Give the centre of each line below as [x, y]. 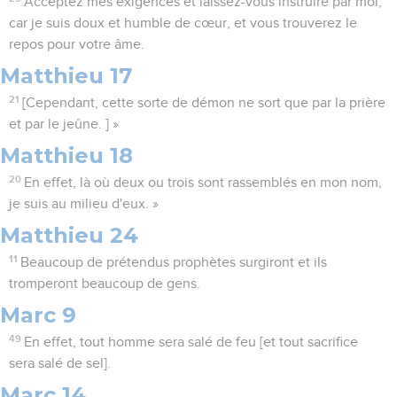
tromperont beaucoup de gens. [105, 284]
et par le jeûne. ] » [64, 125]
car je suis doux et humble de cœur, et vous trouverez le [183, 23]
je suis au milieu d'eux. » [84, 204]
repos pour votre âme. [77, 45]
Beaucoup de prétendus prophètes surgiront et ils [174, 263]
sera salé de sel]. [60, 364]
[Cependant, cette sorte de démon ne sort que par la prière [204, 103]
